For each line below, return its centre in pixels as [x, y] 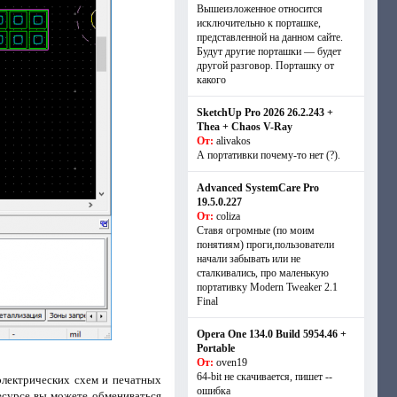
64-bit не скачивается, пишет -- [264, 377]
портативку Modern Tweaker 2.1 [267, 287]
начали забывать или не [248, 259]
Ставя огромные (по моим [255, 230]
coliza [228, 216]
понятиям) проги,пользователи [265, 245]
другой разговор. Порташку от [265, 66]
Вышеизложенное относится [259, 9]
